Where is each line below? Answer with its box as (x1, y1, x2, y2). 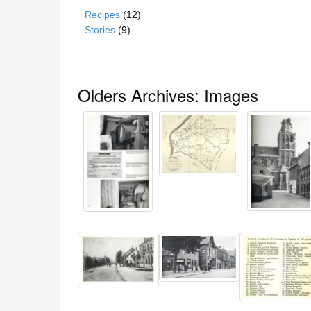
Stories (85, 24, 115, 35)
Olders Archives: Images (78, 83, 258, 107)
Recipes (85, 9, 120, 20)
